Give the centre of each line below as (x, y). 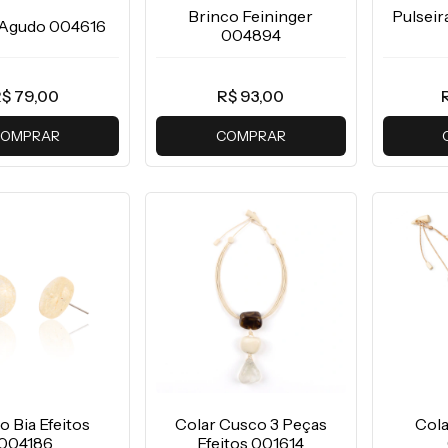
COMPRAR (250, 136)
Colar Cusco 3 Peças (250, 423)
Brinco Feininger (251, 16)
